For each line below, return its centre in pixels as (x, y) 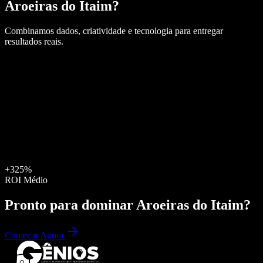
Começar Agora (35, 235)
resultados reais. (34, 41)
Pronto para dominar (70, 205)
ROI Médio (26, 180)
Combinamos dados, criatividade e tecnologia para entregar (114, 31)
